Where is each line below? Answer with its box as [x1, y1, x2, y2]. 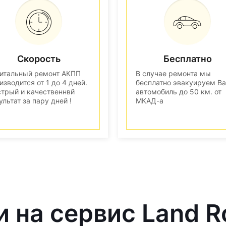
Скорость [17, 53, 61, 64]
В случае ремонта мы [136, 69, 211, 78]
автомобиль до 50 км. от [136, 87, 221, 96]
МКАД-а [136, 96, 163, 105]
